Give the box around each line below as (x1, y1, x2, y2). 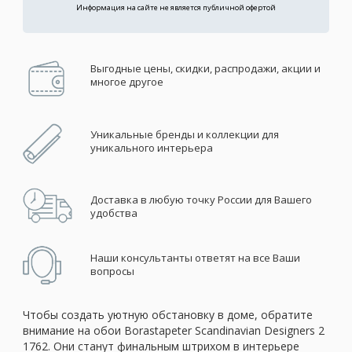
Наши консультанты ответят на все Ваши (90, 250, 300, 265)
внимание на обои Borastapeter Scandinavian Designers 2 (23, 322, 324, 338)
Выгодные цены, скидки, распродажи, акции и (90, 60, 321, 75)
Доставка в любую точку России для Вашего (90, 192, 312, 207)
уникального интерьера (90, 140, 213, 155)
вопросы (90, 263, 134, 278)
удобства (90, 205, 137, 220)
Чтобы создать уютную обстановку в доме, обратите (23, 306, 313, 322)
